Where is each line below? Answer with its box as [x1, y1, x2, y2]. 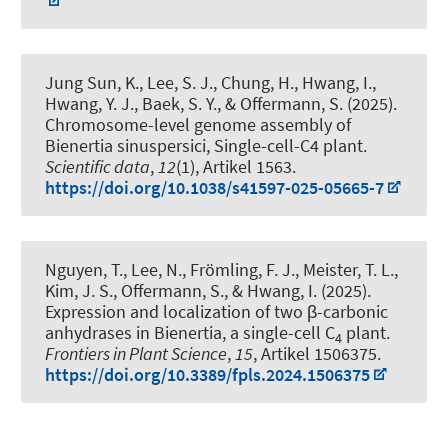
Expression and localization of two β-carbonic [45, 300, 388, 324]
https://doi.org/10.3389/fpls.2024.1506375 [45, 363, 370, 387]
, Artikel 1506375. [253, 342, 381, 366]
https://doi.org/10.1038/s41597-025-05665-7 [45, 176, 384, 200]
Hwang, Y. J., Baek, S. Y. [45, 92, 217, 116]
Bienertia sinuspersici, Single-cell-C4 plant [45, 134, 363, 158]
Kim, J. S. [45, 279, 113, 303]
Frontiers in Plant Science [45, 342, 227, 366]
